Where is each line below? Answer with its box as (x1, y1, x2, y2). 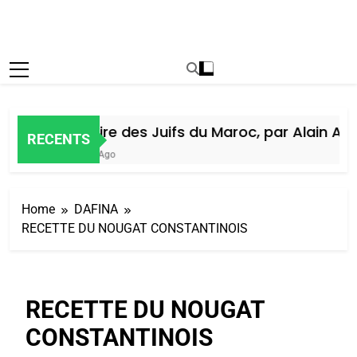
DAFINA (74, 201, 118, 217)
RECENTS (27, 131, 90, 148)
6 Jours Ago (52, 148, 105, 160)
